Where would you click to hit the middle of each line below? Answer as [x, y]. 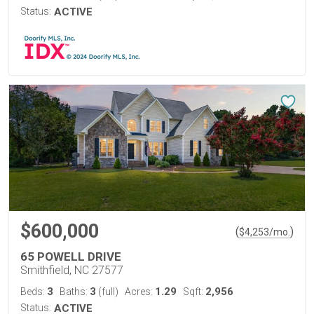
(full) [107, 292]
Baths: [75, 292]
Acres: [140, 292]
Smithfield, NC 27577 [72, 270]
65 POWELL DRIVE [71, 257]
